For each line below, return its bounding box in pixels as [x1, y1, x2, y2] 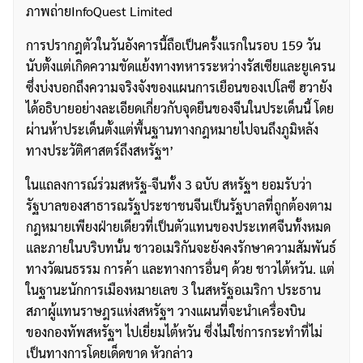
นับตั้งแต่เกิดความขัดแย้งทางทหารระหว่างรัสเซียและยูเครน [26, 58, 335, 75]
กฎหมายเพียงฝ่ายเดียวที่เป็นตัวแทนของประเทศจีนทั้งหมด [26, 218, 331, 236]
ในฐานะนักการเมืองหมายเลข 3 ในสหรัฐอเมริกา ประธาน [26, 281, 321, 299]
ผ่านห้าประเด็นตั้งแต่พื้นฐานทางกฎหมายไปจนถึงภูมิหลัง [26, 121, 318, 139]
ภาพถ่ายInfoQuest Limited [26, 2, 173, 20]
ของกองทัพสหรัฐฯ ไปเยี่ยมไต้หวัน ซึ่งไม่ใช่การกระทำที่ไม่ [26, 323, 322, 341]
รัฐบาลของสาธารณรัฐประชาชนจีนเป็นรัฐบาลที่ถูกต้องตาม [26, 197, 332, 215]
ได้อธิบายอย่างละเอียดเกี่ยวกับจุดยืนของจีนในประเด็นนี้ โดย [26, 100, 334, 117]
